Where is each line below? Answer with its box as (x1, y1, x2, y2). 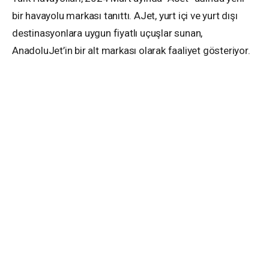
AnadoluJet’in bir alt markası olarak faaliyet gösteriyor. (12, 44, 250, 57)
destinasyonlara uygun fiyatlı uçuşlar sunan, (12, 27, 203, 40)
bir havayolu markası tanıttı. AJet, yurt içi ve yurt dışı (12, 10, 238, 22)
